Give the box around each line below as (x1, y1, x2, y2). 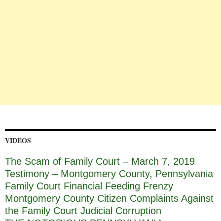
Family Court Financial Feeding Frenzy (5, 180, 173, 191)
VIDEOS (5, 135, 31, 146)
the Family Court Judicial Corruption (5, 205, 161, 216)
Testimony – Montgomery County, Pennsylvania (5, 168, 213, 179)
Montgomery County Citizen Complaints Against (5, 192, 214, 204)
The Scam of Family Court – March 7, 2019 (5, 155, 195, 167)
